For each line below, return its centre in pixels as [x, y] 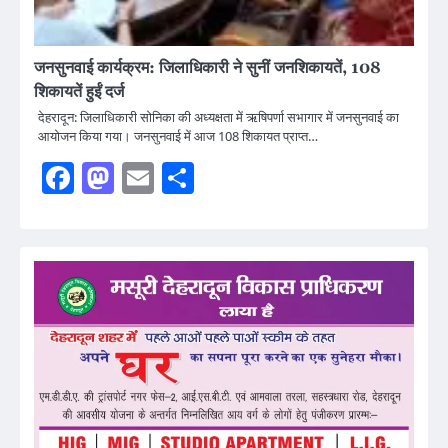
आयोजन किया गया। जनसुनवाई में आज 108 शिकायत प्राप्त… [178, 136]
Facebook [136, 178]
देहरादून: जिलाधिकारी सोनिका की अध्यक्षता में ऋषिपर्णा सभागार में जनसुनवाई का [218, 117]
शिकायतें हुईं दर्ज [79, 92]
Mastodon [177, 178]
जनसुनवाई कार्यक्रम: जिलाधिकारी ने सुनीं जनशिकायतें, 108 [207, 68]
